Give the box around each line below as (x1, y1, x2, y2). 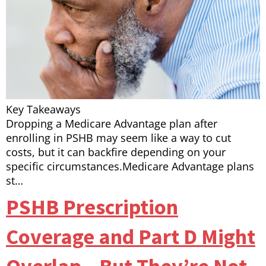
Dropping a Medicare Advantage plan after (6, 116, 217, 131)
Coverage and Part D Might (6, 223, 255, 251)
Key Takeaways (6, 102, 81, 117)
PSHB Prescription (6, 194, 178, 221)
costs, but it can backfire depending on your (6, 145, 226, 160)
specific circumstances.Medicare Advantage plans (6, 159, 254, 174)
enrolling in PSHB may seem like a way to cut (6, 131, 231, 145)
